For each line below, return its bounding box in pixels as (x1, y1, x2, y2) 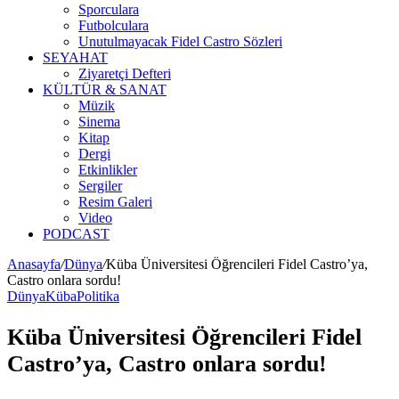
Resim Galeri (78, 194, 152, 209)
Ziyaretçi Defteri (78, 66, 171, 81)
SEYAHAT (43, 50, 108, 65)
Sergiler (78, 178, 122, 193)
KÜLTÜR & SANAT (43, 82, 167, 97)
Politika (77, 289, 119, 304)
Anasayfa (7, 256, 61, 272)
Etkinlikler (78, 162, 137, 177)
